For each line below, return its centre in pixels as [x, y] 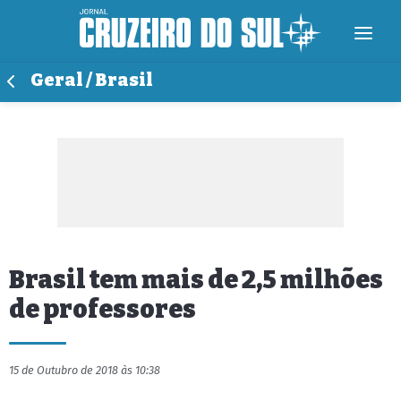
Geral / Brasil [92, 80]
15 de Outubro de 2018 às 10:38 [85, 370]
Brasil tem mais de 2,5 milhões [196, 280]
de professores [102, 309]
